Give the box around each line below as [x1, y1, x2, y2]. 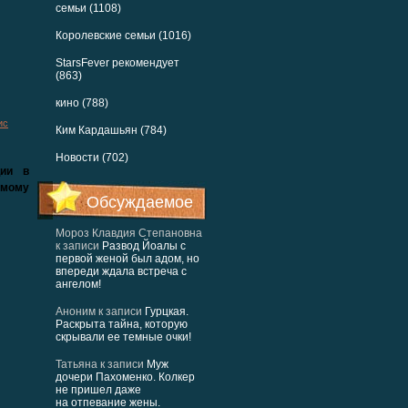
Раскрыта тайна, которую [56, 318, 188, 331]
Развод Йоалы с [102, 240, 186, 252]
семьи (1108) [56, 2, 121, 15]
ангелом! [56, 278, 101, 291]
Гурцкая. [145, 305, 189, 318]
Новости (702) [56, 151, 128, 164]
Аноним [56, 305, 96, 318]
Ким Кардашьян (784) [56, 124, 167, 137]
